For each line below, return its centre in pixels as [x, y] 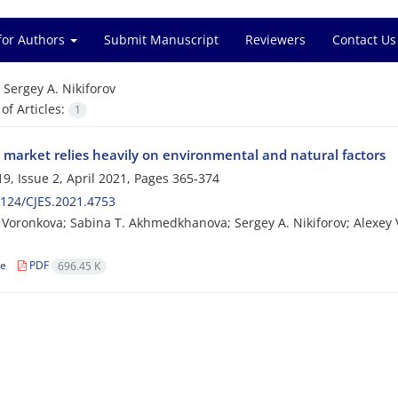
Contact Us [364, 40]
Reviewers [275, 40]
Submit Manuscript [161, 40]
